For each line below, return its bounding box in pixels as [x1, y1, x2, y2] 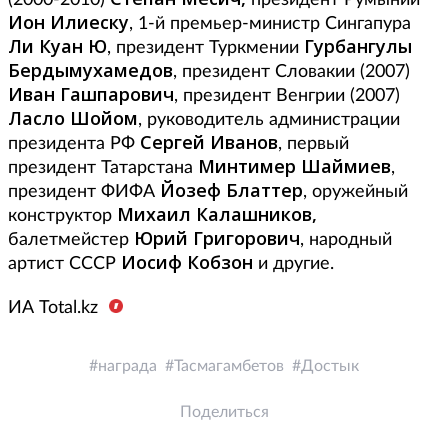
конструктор [8, 207, 117, 226]
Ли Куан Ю [8, 34, 107, 59]
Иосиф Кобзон [121, 250, 253, 275]
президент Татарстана [8, 159, 198, 178]
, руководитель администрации [138, 111, 400, 130]
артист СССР [8, 255, 121, 274]
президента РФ [8, 135, 140, 154]
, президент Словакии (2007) [173, 63, 410, 82]
